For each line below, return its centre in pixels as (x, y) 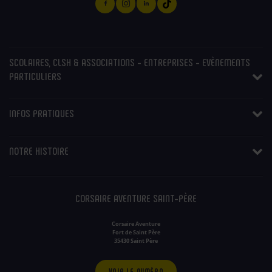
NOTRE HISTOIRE (39, 150)
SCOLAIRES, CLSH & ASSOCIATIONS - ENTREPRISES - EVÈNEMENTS (130, 62)
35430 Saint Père (136, 240)
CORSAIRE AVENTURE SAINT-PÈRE (136, 198)
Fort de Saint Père (136, 232)
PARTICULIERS (35, 76)
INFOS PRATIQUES (42, 113)
